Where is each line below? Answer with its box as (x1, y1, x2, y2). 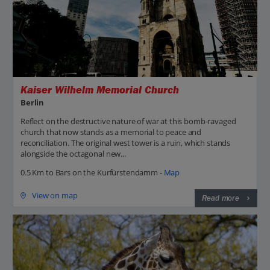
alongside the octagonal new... (20, 148, 126, 160)
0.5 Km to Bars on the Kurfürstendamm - (20, 167, 164, 178)
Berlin (20, 97, 45, 108)
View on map (32, 190, 78, 201)
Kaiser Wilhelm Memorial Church (20, 83, 179, 96)
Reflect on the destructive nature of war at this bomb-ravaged (20, 116, 236, 127)
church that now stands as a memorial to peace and (20, 127, 202, 138)
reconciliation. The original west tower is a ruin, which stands (20, 137, 231, 149)
